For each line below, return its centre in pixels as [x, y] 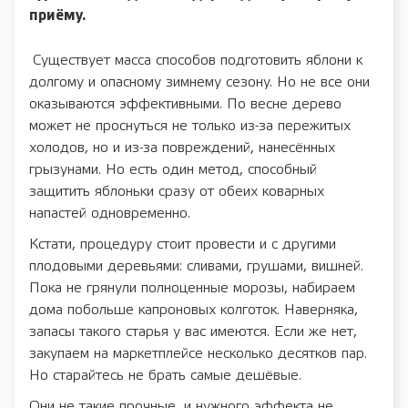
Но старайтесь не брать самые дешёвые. [165, 375]
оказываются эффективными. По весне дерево [185, 104]
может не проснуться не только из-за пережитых [190, 126]
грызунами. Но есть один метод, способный [173, 169]
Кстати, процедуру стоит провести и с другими [183, 244]
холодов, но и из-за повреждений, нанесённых [182, 148]
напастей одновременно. [110, 213]
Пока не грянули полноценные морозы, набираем [192, 288]
